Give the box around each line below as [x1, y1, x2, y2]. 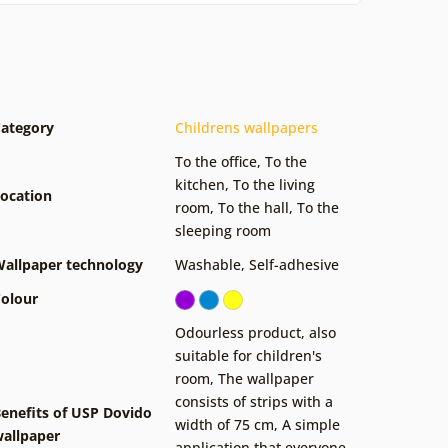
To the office [175, 151, 257, 171]
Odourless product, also [175, 322, 336, 342]
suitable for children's [175, 345, 322, 365]
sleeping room [175, 220, 271, 240]
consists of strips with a [175, 391, 333, 411]
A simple [282, 414, 340, 434]
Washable [175, 254, 241, 274]
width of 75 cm [175, 414, 274, 434]
